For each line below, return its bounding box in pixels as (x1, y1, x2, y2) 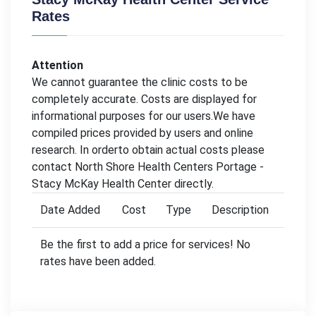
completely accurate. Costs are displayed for (32, 92, 257, 106)
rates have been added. (40, 254, 156, 268)
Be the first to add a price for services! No (40, 237, 250, 251)
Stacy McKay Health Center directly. (32, 176, 214, 190)
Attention (32, 58, 83, 72)
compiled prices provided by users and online (32, 126, 253, 140)
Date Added (40, 202, 100, 217)
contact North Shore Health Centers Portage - (32, 159, 264, 174)
